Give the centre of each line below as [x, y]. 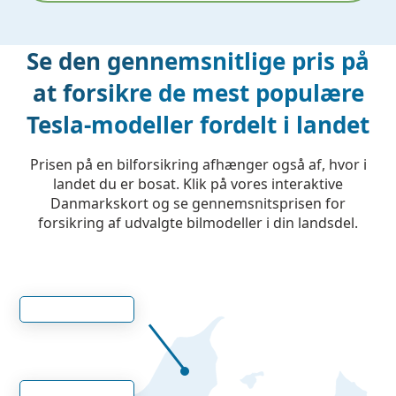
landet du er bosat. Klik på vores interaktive [198, 184]
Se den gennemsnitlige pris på [198, 61]
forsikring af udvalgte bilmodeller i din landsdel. [198, 223]
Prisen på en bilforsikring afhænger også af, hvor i [198, 164]
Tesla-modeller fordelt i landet [198, 125]
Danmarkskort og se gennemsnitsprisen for [198, 203]
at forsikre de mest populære [198, 93]
